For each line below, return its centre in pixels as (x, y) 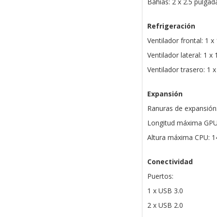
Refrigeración (171, 26)
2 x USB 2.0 (165, 205)
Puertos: (160, 176)
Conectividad (170, 162)
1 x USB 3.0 (165, 191)
